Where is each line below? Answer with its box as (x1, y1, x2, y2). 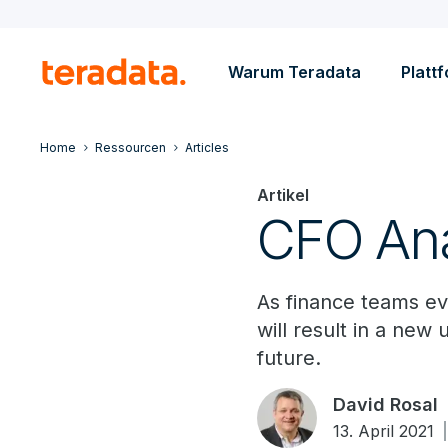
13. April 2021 (333, 421, 435, 441)
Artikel (257, 185, 310, 205)
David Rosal (333, 394, 439, 415)
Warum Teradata (228, 62, 361, 82)
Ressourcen (95, 140, 166, 155)
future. (257, 346, 322, 370)
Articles (185, 140, 229, 155)
